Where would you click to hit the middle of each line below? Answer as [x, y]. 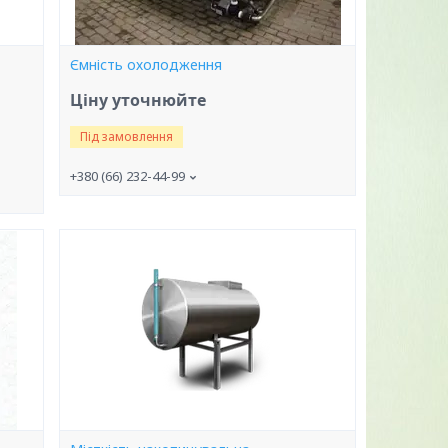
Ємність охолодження [146, 64]
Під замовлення [127, 136]
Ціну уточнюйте [138, 100]
